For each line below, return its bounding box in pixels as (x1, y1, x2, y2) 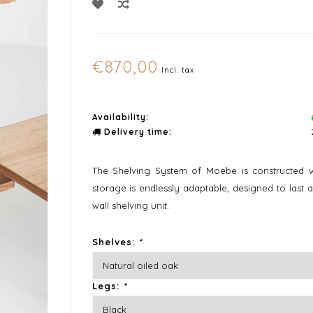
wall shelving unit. (92, 200, 169, 211)
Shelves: (92, 236, 138, 247)
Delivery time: (101, 126, 172, 137)
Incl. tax (161, 66, 194, 75)
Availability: (92, 112, 149, 122)
